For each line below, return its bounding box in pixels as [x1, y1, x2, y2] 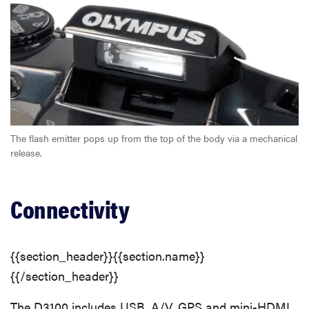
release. [10, 146, 42, 160]
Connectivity [10, 190, 129, 227]
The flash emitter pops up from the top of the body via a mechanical [10, 131, 297, 146]
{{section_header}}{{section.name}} [10, 247, 205, 265]
